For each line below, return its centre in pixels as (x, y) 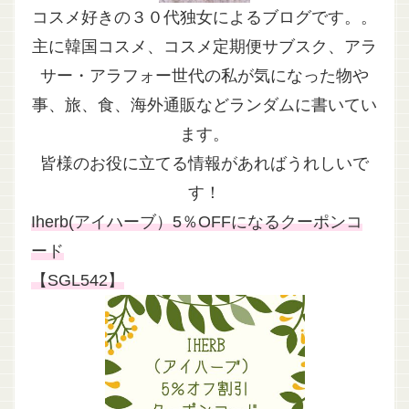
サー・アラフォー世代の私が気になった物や (204, 75)
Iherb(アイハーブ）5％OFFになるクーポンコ (197, 221)
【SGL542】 (78, 280)
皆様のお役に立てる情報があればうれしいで (204, 163)
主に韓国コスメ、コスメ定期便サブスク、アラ (204, 46)
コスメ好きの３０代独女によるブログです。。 (204, 17)
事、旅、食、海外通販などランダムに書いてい (204, 105)
